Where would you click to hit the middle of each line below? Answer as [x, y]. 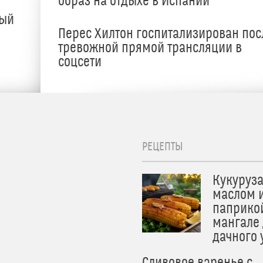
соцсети [80, 63]
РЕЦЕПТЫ [163, 147]
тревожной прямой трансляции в [150, 48]
